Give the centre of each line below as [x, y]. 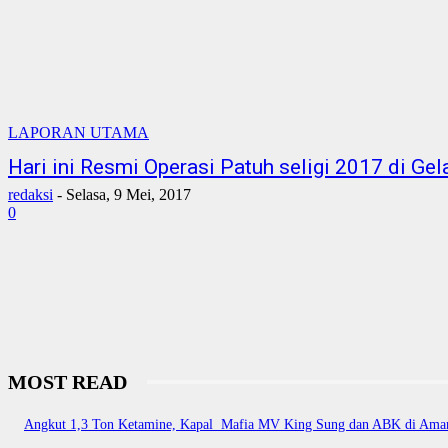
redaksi [30, 195]
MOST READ [67, 382]
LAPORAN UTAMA [78, 133]
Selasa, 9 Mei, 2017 [128, 195]
